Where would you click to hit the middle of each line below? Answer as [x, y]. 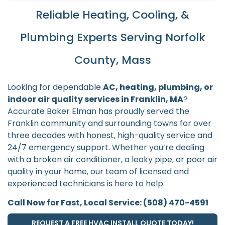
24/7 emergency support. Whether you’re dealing [106, 147]
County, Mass [113, 60]
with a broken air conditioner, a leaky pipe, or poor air [113, 159]
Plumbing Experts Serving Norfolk [113, 37]
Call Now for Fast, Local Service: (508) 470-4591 [108, 202]
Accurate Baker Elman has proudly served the [98, 111]
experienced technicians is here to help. [86, 183]
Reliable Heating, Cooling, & [113, 15]
